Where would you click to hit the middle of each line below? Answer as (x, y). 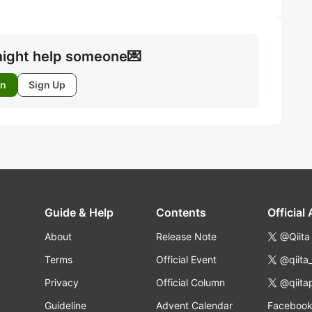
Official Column (190, 282)
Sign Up (47, 85)
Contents (181, 212)
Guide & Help (79, 212)
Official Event (186, 259)
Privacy (62, 282)
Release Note (186, 236)
